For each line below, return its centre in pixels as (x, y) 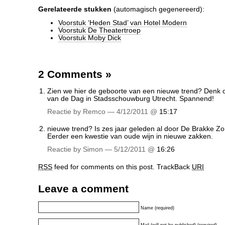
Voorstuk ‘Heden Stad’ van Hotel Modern (123, 23)
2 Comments (72, 74)
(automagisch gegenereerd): (158, 9)
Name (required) (157, 208)
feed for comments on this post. (103, 167)
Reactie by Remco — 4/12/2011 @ (103, 112)
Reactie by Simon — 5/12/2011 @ (102, 149)
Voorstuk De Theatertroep (99, 30)
